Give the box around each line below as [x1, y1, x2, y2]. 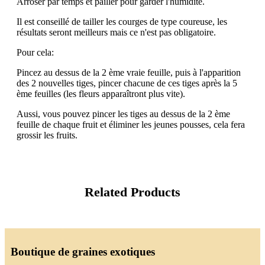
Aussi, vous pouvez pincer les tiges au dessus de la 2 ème [17, 108, 230, 119]
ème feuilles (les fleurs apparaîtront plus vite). [17, 88, 185, 99]
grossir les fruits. [17, 130, 77, 140]
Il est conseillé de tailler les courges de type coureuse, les [17, 16, 227, 27]
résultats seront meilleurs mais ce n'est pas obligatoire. [17, 27, 216, 37]
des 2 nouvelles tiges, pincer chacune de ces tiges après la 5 [17, 77, 237, 88]
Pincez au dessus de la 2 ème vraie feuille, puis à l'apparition [17, 67, 241, 77]
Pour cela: [17, 47, 54, 57]
